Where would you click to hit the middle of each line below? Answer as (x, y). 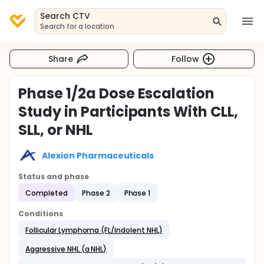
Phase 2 (96, 193)
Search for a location (77, 26)
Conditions (41, 214)
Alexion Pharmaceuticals (98, 155)
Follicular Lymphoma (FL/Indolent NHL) (94, 230)
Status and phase (54, 176)
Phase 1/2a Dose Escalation (117, 93)
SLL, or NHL (55, 130)
